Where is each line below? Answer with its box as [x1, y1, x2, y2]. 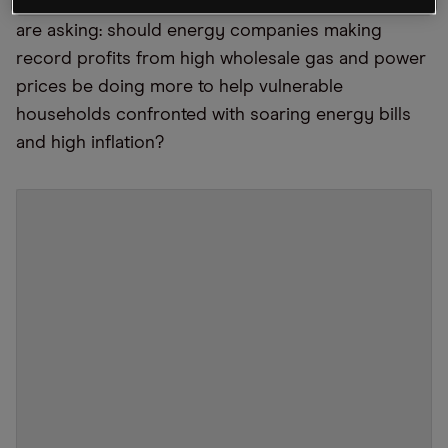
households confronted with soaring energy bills [16, 106, 411, 124]
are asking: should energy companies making [16, 22, 382, 40]
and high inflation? [16, 134, 164, 152]
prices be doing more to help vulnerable [16, 78, 343, 96]
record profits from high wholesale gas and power [16, 50, 426, 68]
